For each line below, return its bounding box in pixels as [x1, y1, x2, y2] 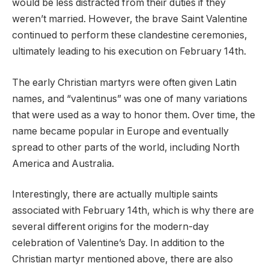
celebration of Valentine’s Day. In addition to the [12, 237, 225, 249]
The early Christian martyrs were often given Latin [12, 76, 237, 88]
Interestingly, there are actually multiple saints [12, 189, 218, 201]
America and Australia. [12, 157, 114, 169]
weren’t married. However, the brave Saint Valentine [12, 13, 247, 25]
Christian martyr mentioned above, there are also [12, 253, 233, 265]
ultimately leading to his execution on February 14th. [12, 46, 246, 58]
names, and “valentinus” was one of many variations [12, 92, 247, 104]
